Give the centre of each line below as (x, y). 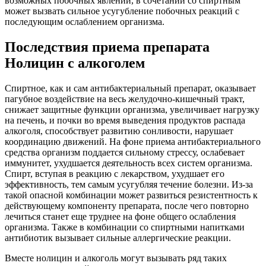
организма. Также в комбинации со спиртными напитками (125, 227)
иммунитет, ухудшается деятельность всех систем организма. (129, 163)
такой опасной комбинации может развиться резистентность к (131, 195)
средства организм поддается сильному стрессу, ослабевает (125, 153)
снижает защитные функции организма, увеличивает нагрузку (132, 110)
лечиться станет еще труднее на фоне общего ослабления (120, 217)
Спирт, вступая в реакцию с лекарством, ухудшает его (115, 174)
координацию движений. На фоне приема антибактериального (133, 142)
